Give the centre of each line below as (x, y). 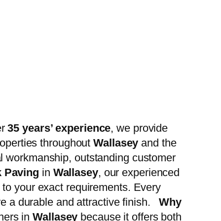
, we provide (139, 128)
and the (157, 143)
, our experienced (139, 173)
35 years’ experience (59, 128)
